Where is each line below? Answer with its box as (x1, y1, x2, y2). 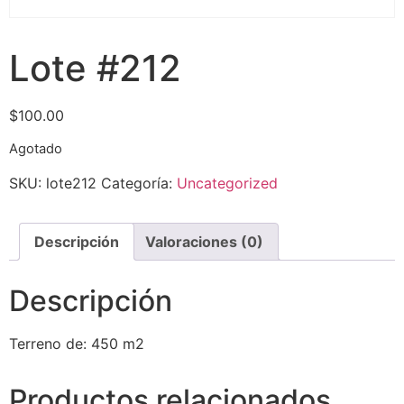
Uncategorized (177, 173, 278, 192)
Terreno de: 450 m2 (9, 334, 144, 353)
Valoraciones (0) (145, 232, 263, 251)
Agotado (9, 141, 62, 158)
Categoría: (101, 173, 177, 192)
